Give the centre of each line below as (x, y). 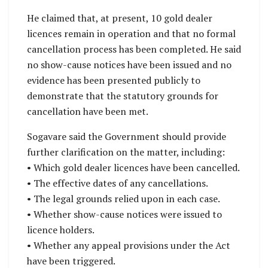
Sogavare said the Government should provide (127, 137)
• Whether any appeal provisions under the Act (129, 246)
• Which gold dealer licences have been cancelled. (133, 168)
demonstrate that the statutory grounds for (123, 96)
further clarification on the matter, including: (126, 152)
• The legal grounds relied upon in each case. (124, 199)
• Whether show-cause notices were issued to (124, 214)
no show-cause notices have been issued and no (129, 65)
